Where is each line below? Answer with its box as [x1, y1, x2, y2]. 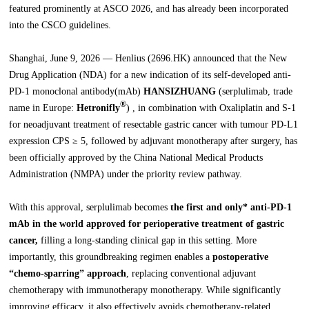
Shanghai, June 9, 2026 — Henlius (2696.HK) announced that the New [9, 53, 288, 64]
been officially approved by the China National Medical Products [9, 152, 263, 163]
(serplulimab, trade [216, 86, 293, 97]
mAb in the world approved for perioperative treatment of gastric [9, 219, 285, 230]
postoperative [212, 252, 269, 263]
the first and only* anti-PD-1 [170, 202, 292, 213]
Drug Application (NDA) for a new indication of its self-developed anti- [9, 70, 292, 81]
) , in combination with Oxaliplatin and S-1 [126, 103, 297, 114]
